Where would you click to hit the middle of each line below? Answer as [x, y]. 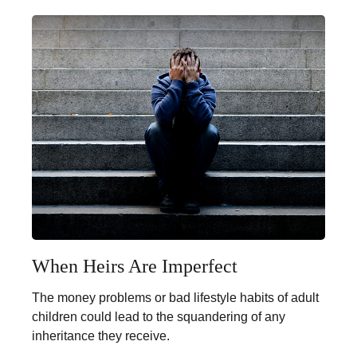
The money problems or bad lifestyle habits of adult [175, 298]
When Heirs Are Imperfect [135, 267]
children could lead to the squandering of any [159, 317]
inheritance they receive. [101, 336]
